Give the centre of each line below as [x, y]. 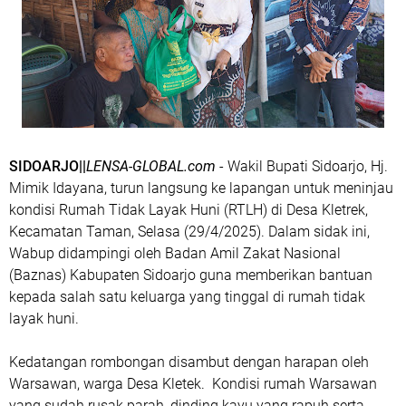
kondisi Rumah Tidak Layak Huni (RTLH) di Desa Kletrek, [188, 210]
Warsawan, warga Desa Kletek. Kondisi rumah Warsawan [193, 384]
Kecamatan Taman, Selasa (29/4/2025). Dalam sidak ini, [189, 232]
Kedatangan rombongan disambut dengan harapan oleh [189, 362]
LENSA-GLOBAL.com [151, 166]
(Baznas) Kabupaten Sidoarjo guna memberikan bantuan [191, 275]
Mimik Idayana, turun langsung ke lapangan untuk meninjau [201, 188]
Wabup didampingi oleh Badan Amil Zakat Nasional [175, 253]
